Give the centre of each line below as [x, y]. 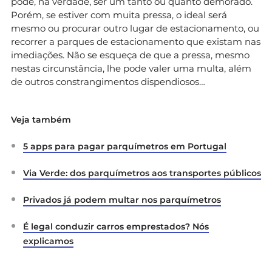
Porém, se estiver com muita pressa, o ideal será [119, 15]
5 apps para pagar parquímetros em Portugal [125, 147]
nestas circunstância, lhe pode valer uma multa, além [131, 69]
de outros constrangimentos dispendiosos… [108, 82]
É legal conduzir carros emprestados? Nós [116, 227]
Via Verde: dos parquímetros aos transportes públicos [142, 173]
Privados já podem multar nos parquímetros [122, 200]
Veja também [41, 120]
